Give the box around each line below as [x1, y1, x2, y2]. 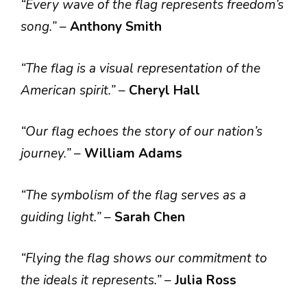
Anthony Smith [70, 18, 162, 36]
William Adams [84, 145, 182, 162]
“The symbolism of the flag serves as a [21, 186, 246, 204]
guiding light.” [21, 208, 104, 226]
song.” [21, 18, 60, 36]
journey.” [21, 145, 74, 162]
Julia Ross [175, 271, 236, 289]
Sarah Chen [114, 208, 185, 226]
